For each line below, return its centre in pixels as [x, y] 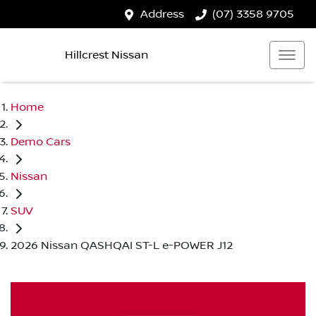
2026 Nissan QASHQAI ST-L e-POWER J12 [122, 245]
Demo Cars [41, 141]
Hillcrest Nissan [107, 55]
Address [162, 14]
